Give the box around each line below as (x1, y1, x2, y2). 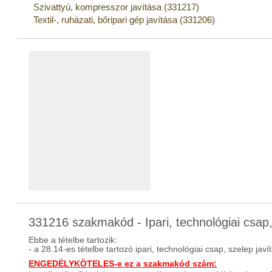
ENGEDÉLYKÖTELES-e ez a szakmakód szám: (29, 259, 217, 268)
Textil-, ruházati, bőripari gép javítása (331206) (33, 15, 216, 25)
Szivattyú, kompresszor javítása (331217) (33, 2, 200, 12)
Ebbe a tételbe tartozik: (29, 236, 118, 245)
